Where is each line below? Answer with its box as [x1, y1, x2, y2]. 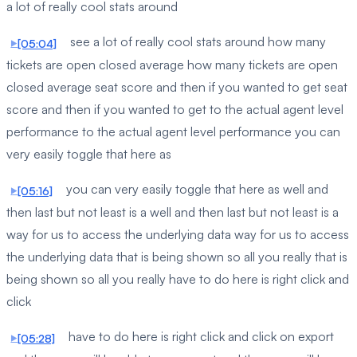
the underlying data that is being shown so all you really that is [6, 249, 347, 265]
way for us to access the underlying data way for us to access [6, 226, 349, 243]
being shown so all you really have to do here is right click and [6, 271, 349, 288]
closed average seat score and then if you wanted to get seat [6, 79, 347, 96]
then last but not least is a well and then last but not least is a [6, 204, 339, 221]
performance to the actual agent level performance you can [6, 124, 340, 140]
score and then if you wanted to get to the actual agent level [6, 101, 343, 118]
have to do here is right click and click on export [65, 328, 334, 345]
